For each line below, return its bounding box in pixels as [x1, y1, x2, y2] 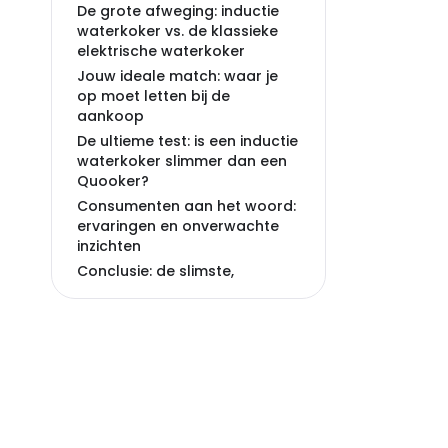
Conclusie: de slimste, [77, 261, 234, 281]
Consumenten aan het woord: [77, 196, 296, 216]
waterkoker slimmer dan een [77, 151, 287, 171]
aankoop [77, 106, 144, 126]
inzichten [77, 236, 141, 256]
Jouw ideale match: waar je [77, 66, 278, 86]
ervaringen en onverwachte [77, 216, 279, 236]
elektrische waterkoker [77, 41, 245, 61]
